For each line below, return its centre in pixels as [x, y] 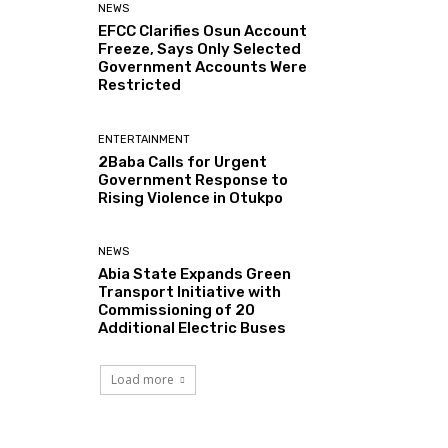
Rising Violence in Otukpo [191, 197]
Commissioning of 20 [177, 309]
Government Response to [193, 179]
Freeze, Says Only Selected [200, 49]
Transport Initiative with [190, 291]
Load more [142, 379]
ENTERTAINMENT [144, 139]
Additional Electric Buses [192, 327]
